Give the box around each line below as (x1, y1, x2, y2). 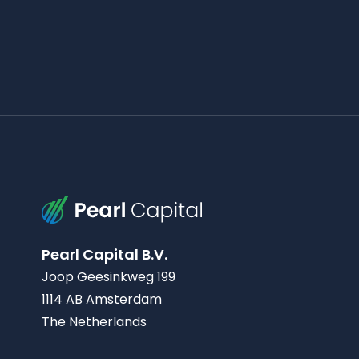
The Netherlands (42, 312, 147, 331)
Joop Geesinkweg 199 (42, 267, 175, 286)
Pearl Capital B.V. (42, 244, 167, 264)
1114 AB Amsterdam (42, 289, 162, 309)
